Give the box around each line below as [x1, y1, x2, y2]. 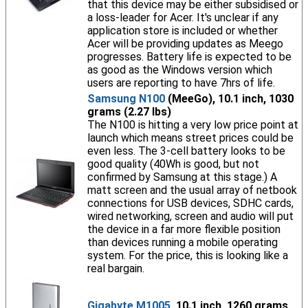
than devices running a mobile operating [87, 236, 278, 249]
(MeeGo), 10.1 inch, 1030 [164, 92, 294, 105]
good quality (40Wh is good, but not [87, 157, 259, 170]
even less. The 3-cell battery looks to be [87, 144, 285, 157]
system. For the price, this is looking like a [87, 249, 288, 262]
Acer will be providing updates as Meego [87, 37, 283, 50]
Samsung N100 [87, 92, 165, 105]
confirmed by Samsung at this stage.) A [87, 170, 277, 184]
